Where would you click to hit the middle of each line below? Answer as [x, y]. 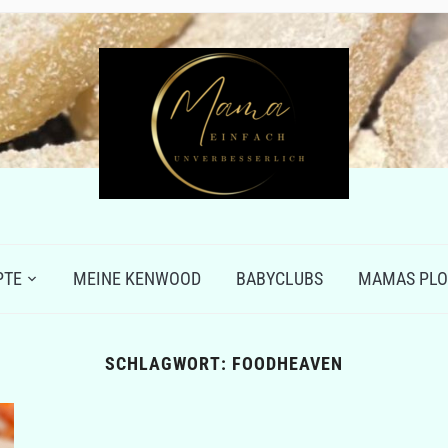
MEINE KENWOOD [137, 278]
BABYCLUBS [279, 278]
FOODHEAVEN [287, 363]
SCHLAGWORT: [168, 363]
